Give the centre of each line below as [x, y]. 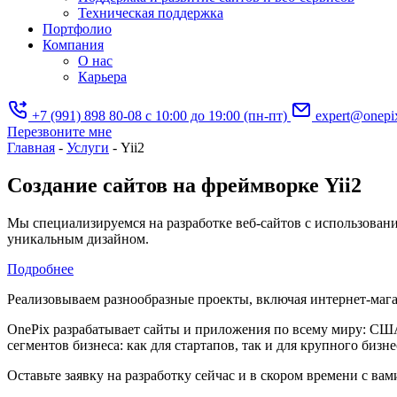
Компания [73, 45]
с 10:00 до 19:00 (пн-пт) [216, 116]
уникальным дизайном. [78, 238]
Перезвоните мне [59, 132]
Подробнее [40, 269]
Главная [31, 148]
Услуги [88, 148]
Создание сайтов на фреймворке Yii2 [184, 185]
